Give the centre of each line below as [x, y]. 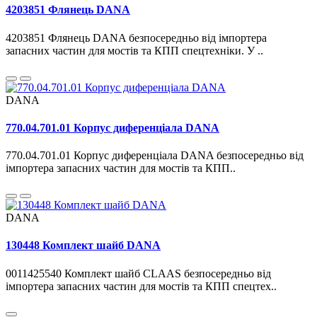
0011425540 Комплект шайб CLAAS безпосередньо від [138, 273]
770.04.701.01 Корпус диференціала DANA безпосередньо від [155, 156]
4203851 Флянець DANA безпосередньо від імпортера [136, 38]
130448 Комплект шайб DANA [83, 246]
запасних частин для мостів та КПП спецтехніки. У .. [134, 50]
